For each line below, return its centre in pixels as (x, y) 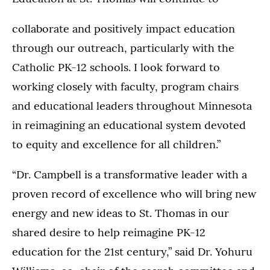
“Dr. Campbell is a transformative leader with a (130, 175)
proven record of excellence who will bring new (134, 194)
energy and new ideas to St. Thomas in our (121, 213)
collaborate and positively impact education (124, 29)
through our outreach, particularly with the (123, 48)
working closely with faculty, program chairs (125, 87)
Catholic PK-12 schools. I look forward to (116, 67)
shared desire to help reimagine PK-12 (109, 233)
